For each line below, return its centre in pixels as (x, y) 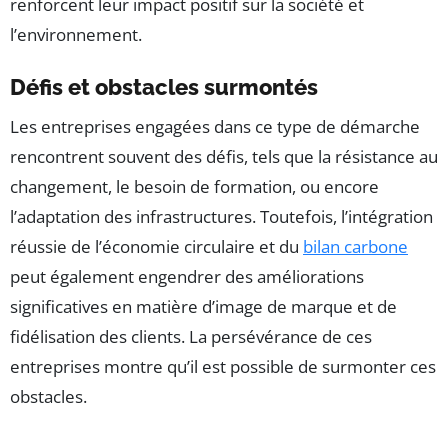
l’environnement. (76, 35)
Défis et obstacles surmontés (164, 87)
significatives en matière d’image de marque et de (203, 307)
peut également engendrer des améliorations (187, 277)
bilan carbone (355, 247)
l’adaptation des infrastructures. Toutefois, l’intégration (221, 217)
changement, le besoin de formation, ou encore (194, 187)
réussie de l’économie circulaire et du (156, 247)
